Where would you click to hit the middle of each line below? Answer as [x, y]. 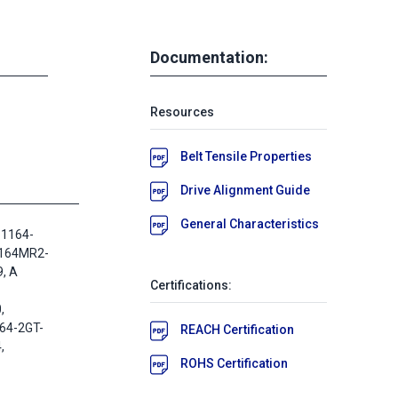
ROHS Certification [234, 363]
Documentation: [209, 57]
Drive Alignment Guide [245, 190]
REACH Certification [237, 329]
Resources [182, 111]
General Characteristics [250, 223]
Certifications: [191, 285]
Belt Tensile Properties [246, 156]
